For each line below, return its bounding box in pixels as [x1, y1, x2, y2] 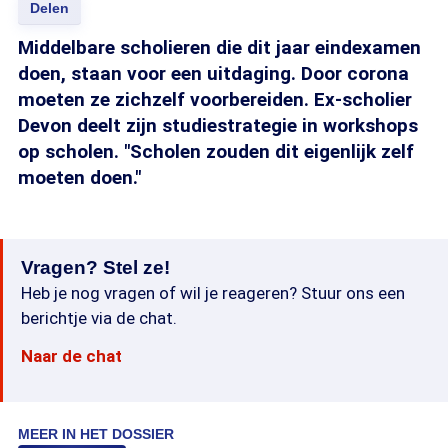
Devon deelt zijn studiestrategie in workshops [18, 114, 418, 137]
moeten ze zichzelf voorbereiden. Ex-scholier [18, 88, 412, 111]
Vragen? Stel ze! [21, 257, 170, 278]
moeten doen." [18, 166, 141, 189]
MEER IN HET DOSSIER [18, 426, 174, 442]
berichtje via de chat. [21, 308, 177, 328]
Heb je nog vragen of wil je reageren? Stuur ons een [21, 283, 405, 303]
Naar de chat [21, 346, 122, 366]
